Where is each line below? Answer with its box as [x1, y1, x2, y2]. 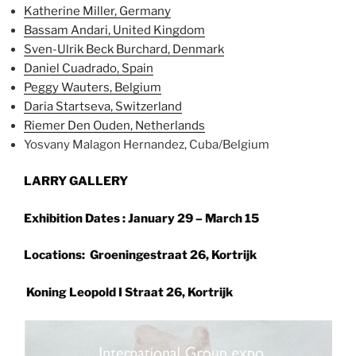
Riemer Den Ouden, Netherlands [24, 118, 205, 133]
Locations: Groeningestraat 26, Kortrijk [24, 248, 257, 263]
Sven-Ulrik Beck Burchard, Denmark [24, 41, 224, 56]
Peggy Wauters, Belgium [24, 79, 161, 95]
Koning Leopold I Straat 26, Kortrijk [24, 284, 233, 300]
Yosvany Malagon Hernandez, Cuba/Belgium [24, 137, 269, 152]
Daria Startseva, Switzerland [24, 99, 182, 114]
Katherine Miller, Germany [24, 3, 171, 18]
